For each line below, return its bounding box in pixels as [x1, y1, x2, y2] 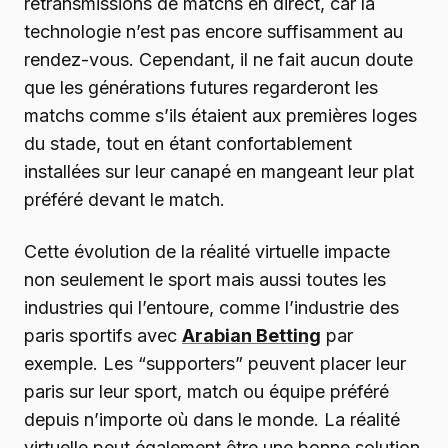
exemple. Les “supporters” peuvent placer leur [24, 353, 406, 375]
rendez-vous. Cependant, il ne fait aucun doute [24, 49, 413, 71]
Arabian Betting [182, 325, 321, 347]
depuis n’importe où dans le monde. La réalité [24, 409, 400, 431]
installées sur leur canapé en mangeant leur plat [24, 161, 414, 183]
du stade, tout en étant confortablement [24, 133, 352, 155]
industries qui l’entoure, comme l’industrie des [24, 297, 399, 319]
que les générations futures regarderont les [24, 77, 378, 99]
